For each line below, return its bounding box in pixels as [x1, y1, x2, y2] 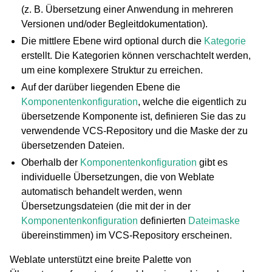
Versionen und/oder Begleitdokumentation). [21, 19, 208, 29]
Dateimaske [188, 216, 240, 226]
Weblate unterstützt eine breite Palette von [10, 254, 191, 265]
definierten [138, 216, 189, 226]
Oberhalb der [21, 157, 81, 168]
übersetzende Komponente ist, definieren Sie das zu [21, 111, 246, 121]
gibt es [197, 157, 228, 168]
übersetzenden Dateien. [21, 140, 125, 151]
